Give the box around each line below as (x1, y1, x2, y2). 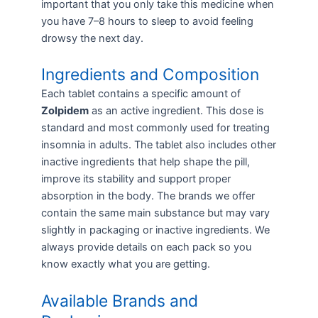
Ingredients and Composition (40, 65, 259, 85)
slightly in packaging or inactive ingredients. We (40, 224, 270, 237)
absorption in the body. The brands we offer (40, 190, 255, 203)
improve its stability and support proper (40, 172, 231, 186)
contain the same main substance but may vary (40, 207, 270, 220)
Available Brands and (40, 290, 198, 311)
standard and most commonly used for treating (40, 121, 270, 135)
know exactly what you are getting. (40, 258, 210, 271)
